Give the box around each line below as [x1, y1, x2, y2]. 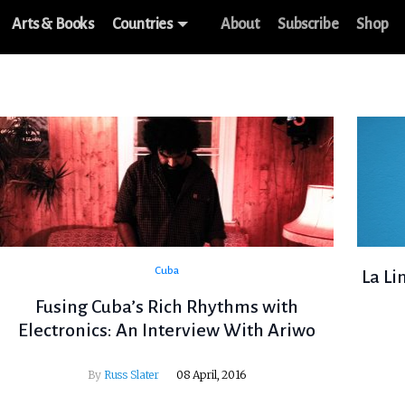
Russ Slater [103, 368, 160, 382]
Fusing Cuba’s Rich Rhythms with [34, 297, 298, 317]
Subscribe [277, 16, 339, 33]
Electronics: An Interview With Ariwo [17, 320, 316, 341]
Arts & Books [12, 16, 95, 33]
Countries [112, 16, 174, 33]
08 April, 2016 [175, 368, 246, 382]
